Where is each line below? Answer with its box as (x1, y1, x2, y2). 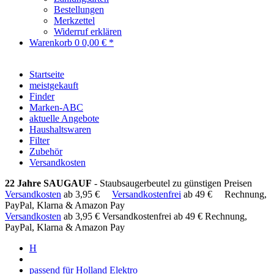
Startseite (29, 69, 64, 80)
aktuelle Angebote (29, 113, 99, 124)
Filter (29, 135, 50, 146)
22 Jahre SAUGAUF (5, 178, 92, 188)
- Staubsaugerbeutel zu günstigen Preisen (92, 178, 259, 188)
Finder (29, 91, 54, 102)
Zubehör (29, 146, 62, 157)
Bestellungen (54, 4, 104, 15)
